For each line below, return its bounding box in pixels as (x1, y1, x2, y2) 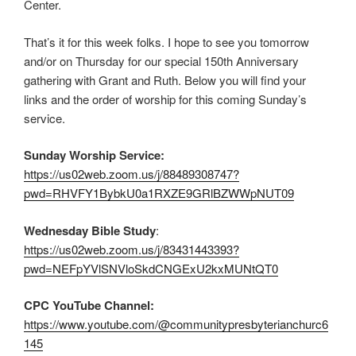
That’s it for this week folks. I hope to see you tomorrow (24, 33, 309, 50)
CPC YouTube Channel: (24, 296, 154, 314)
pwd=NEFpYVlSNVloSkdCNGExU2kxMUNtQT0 (24, 259, 278, 277)
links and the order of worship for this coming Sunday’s (24, 90, 307, 107)
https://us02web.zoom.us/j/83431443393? (24, 240, 239, 257)
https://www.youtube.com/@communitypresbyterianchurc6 (24, 315, 328, 332)
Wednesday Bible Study (24, 221, 156, 239)
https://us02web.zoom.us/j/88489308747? (24, 165, 239, 182)
